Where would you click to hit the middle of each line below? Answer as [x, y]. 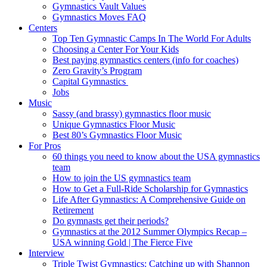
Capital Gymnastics [90, 82]
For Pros [45, 146]
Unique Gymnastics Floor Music [114, 125]
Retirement [73, 210]
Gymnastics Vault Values [99, 7]
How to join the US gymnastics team [122, 178]
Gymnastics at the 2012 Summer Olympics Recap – [150, 232]
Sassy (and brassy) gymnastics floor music [132, 114]
